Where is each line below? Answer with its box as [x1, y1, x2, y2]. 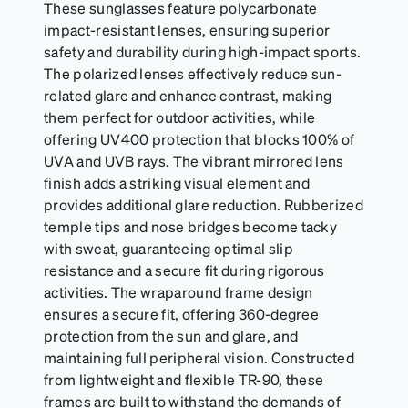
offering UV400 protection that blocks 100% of [44, 128, 355, 148]
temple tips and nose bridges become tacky [44, 216, 338, 236]
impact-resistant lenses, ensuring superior [44, 19, 331, 39]
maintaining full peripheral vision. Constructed [44, 347, 355, 367]
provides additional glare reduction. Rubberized [44, 194, 364, 214]
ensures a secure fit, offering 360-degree [44, 303, 320, 323]
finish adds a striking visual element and [44, 172, 311, 192]
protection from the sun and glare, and [44, 325, 299, 345]
